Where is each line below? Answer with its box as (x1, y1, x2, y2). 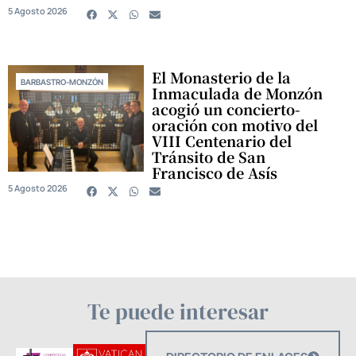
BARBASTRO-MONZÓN (21, 76, 103, 87)
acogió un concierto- (152, 98, 301, 119)
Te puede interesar (87, 296, 269, 327)
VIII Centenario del (152, 130, 292, 151)
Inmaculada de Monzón (152, 82, 323, 103)
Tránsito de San (152, 145, 266, 167)
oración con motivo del (152, 114, 319, 135)
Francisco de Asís (152, 161, 278, 183)
